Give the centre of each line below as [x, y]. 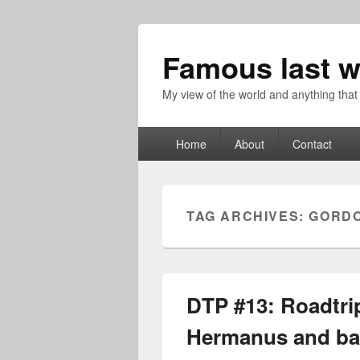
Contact [312, 144]
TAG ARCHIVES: [248, 216]
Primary [160, 135]
